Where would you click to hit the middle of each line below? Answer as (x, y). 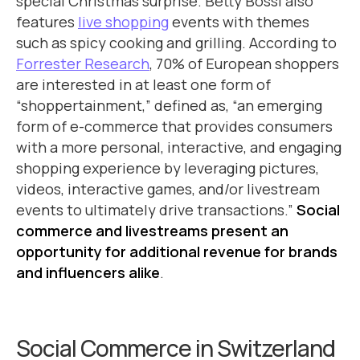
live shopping (123, 22)
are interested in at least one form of (143, 84)
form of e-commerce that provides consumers (174, 126)
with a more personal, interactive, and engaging (179, 147)
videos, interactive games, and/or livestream (168, 189)
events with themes (239, 22)
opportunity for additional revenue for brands (177, 252)
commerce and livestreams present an (152, 231)
